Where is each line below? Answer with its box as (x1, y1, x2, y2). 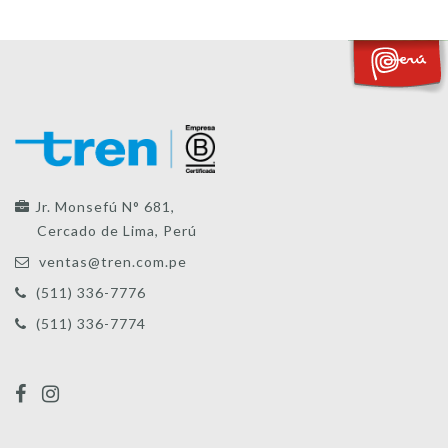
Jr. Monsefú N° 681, (35, 197, 175, 215)
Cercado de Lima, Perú (37, 221, 197, 239)
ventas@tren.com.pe (39, 252, 187, 270)
